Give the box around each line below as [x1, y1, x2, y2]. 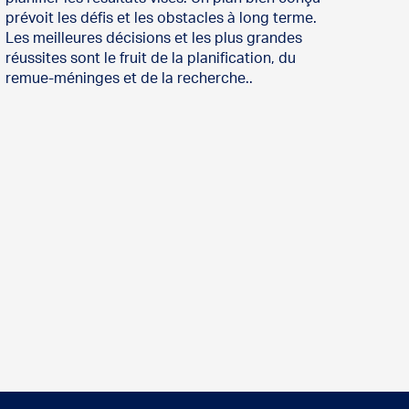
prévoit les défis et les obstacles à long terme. [5, 11, 317, 26]
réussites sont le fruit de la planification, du [5, 51, 296, 67]
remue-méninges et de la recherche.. [5, 71, 253, 87]
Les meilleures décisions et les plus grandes [5, 31, 302, 47]
